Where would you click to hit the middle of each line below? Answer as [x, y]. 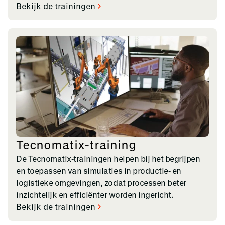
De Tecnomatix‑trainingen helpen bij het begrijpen [108, 158]
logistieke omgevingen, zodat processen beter [101, 182]
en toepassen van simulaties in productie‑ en [99, 170]
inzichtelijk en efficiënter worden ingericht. [95, 194]
